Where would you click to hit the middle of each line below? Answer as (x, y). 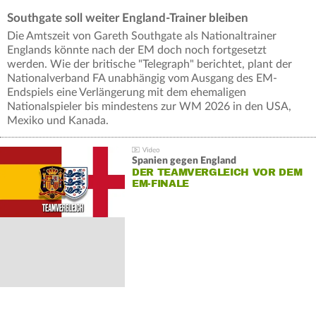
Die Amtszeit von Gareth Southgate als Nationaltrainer (142, 36)
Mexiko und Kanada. (58, 121)
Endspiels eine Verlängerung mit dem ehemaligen (127, 93)
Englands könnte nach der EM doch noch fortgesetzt (137, 50)
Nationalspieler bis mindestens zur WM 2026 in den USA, (149, 107)
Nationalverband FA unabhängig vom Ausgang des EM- (142, 79)
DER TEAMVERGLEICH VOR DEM (217, 173)
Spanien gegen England (184, 161)
